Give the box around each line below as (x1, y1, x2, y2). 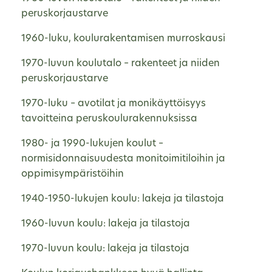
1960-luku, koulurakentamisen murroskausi (21, 33, 225, 44)
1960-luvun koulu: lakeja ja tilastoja (21, 219, 190, 229)
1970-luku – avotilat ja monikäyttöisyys (21, 98, 206, 109)
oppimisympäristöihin (21, 169, 124, 179)
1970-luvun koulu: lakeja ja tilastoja (21, 243, 189, 254)
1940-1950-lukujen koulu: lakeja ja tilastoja (21, 194, 224, 204)
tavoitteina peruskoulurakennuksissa (21, 114, 197, 124)
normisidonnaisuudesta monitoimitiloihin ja (21, 154, 225, 164)
